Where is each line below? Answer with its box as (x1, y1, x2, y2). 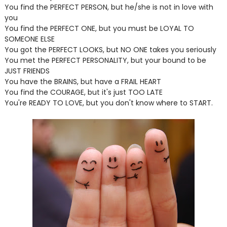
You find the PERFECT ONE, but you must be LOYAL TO (4, 23, 194, 33)
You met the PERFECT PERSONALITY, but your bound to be (4, 55, 206, 65)
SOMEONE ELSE (4, 34, 55, 44)
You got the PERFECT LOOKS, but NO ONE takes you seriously (4, 45, 216, 55)
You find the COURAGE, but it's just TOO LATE (4, 87, 163, 97)
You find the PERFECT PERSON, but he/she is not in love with (4, 2, 213, 12)
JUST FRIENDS (4, 66, 50, 76)
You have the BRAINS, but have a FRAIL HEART (4, 77, 161, 87)
